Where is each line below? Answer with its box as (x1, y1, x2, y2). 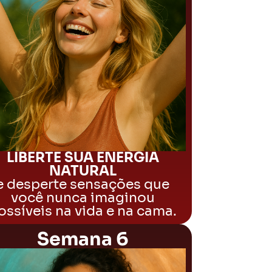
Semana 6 (36, 228, 129, 251)
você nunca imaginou (10, 189, 155, 206)
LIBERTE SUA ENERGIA (6, 149, 159, 166)
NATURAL (49, 163, 117, 179)
